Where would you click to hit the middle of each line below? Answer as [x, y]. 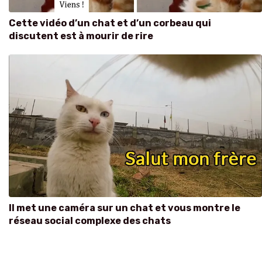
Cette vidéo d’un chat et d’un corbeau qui [110, 23]
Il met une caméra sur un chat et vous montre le [125, 208]
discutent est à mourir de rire [81, 36]
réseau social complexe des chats [90, 220]
